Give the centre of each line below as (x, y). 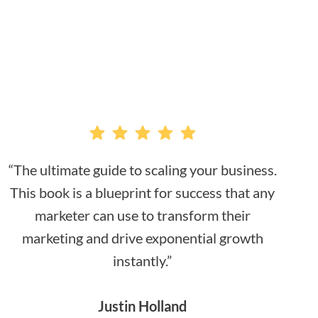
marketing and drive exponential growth (142, 238)
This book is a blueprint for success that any (143, 192)
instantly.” (143, 261)
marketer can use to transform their (142, 215)
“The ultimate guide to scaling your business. (142, 170)
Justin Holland (143, 306)
